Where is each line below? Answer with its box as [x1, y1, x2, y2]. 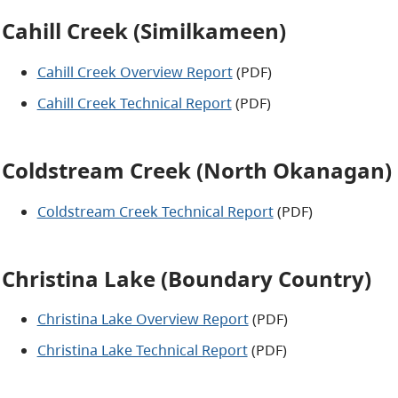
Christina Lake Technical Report [36, 340, 248, 361]
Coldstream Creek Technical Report [36, 201, 274, 221]
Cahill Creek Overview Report [36, 61, 233, 82]
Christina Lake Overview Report [36, 309, 249, 330]
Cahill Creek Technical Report [36, 92, 232, 113]
